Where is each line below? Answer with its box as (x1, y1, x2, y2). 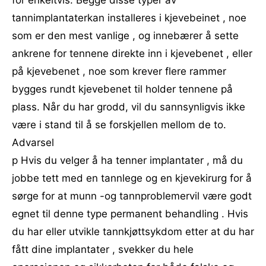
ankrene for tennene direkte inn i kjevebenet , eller (12, 47, 252, 59)
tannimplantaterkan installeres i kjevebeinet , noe (12, 12, 246, 24)
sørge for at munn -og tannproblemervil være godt (12, 190, 252, 202)
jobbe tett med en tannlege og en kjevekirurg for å (12, 172, 252, 184)
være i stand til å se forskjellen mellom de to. (12, 119, 226, 131)
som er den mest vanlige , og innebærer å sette (12, 30, 239, 42)
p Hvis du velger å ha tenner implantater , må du (12, 154, 243, 166)
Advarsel (12, 137, 54, 148)
